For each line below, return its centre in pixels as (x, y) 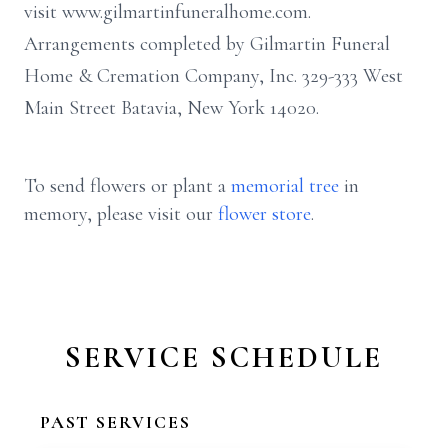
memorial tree (285, 186)
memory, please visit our (121, 214)
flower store (264, 214)
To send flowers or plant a (127, 186)
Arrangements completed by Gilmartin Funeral (207, 44)
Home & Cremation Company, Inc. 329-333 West (213, 76)
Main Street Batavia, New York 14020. (171, 108)
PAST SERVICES (115, 422)
